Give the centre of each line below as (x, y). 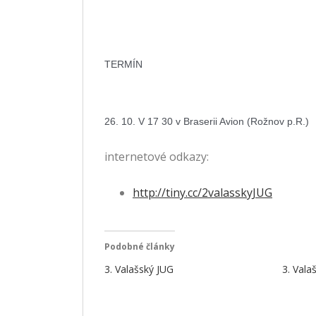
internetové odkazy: (157, 157)
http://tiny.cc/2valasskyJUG (202, 193)
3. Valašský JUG (139, 269)
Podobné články (140, 247)
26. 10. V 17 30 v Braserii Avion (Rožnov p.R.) (207, 121)
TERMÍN (123, 64)
